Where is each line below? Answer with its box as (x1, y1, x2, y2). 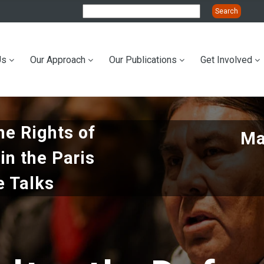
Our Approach (30, 54, 86, 65)
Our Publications (109, 54, 177, 65)
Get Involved (200, 54, 253, 65)
